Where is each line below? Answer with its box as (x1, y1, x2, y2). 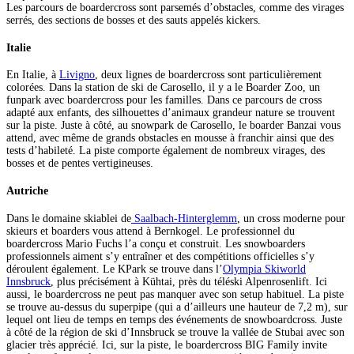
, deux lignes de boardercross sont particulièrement (95, 69, 322, 81)
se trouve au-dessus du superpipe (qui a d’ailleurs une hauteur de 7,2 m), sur (6, 300, 348, 313)
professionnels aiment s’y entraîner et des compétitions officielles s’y (6, 250, 314, 262)
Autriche (6, 185, 48, 197)
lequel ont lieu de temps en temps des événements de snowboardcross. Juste (6, 313, 342, 326)
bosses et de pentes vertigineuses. (6, 157, 153, 170)
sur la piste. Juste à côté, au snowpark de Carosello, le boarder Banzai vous (6, 119, 341, 132)
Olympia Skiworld (223, 262, 306, 275)
